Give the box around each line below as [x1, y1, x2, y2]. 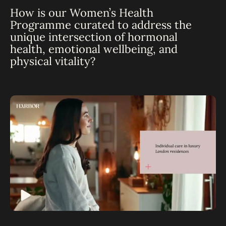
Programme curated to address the [10, 17, 192, 32]
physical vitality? [10, 53, 95, 68]
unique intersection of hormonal [10, 29, 178, 44]
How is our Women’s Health [10, 5, 153, 20]
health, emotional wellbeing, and [10, 41, 178, 56]
